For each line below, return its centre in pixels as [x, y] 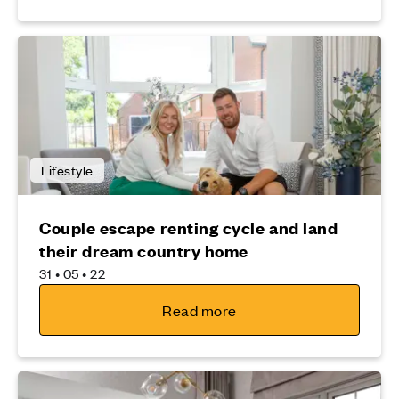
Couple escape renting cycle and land [189, 228]
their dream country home [144, 251]
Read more [199, 310]
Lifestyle [67, 170]
